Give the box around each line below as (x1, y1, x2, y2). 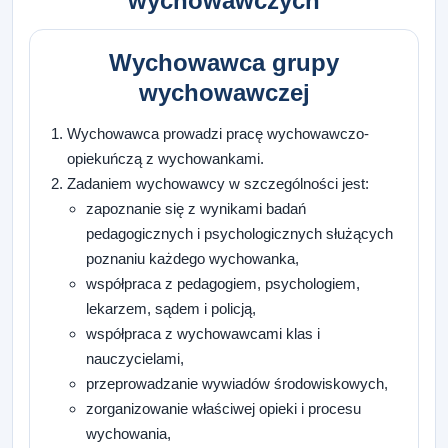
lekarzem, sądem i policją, (86, 300, 257, 318)
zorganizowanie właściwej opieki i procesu (86, 400, 362, 418)
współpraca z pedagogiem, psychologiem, (86, 275, 361, 293)
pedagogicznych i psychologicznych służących (86, 225, 394, 243)
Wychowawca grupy (109, 49, 339, 77)
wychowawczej (138, 79, 310, 107)
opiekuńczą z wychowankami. (67, 150, 265, 168)
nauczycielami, (86, 350, 185, 368)
